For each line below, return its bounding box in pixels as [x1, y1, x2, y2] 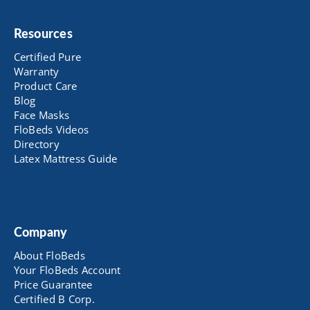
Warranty [13, 64, 60, 78]
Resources [13, 28, 73, 41]
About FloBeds [13, 248, 85, 263]
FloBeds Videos [13, 122, 89, 136]
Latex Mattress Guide [13, 151, 118, 165]
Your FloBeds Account [13, 263, 121, 277]
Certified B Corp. [13, 292, 95, 307]
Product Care [13, 78, 77, 93]
